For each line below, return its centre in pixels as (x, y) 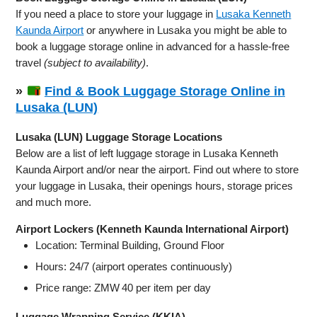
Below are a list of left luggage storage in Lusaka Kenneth (147, 153)
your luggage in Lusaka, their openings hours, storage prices (155, 185)
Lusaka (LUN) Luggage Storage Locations (119, 137)
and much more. (54, 202)
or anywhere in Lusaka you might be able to (185, 30)
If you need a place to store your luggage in (116, 13)
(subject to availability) (95, 62)
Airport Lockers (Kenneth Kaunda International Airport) (152, 229)
